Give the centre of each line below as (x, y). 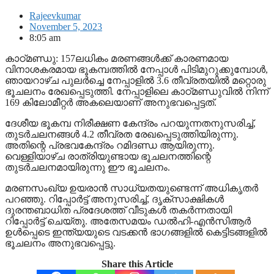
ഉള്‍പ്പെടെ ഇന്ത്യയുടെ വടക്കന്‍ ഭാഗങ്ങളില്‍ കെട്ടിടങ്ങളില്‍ (136, 232)
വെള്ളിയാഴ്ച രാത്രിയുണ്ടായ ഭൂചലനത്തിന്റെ (108, 156)
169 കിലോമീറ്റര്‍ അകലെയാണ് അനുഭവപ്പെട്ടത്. (111, 102)
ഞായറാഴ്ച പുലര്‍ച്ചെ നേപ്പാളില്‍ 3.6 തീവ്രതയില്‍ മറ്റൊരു (135, 80)
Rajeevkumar (55, 15)
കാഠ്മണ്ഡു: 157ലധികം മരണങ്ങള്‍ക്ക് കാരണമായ (117, 58)
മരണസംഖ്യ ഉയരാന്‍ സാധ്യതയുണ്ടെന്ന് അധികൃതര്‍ (131, 188)
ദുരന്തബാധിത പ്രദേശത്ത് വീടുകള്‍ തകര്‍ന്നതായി (118, 210)
